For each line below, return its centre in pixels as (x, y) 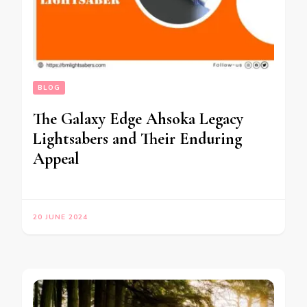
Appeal (56, 158)
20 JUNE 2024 (60, 217)
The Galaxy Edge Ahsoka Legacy (138, 119)
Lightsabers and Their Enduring (137, 138)
